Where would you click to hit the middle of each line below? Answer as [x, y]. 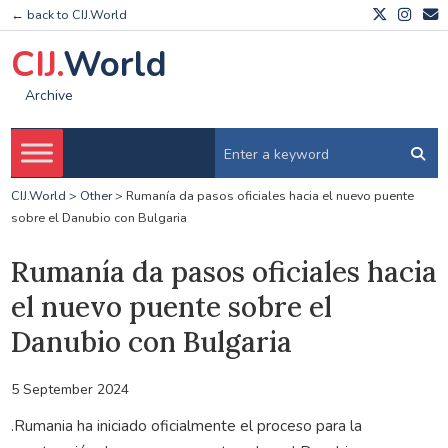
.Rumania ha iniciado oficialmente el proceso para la [186, 425]
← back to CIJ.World [68, 15]
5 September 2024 [69, 389]
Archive [48, 96]
